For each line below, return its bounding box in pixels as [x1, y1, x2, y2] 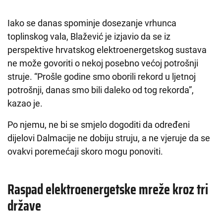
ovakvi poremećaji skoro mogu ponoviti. [7, 146, 163, 157]
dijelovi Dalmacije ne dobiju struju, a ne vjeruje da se [7, 133, 210, 144]
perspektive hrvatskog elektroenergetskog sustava [7, 45, 207, 55]
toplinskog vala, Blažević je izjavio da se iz [7, 31, 170, 42]
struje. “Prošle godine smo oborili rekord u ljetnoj [7, 71, 196, 82]
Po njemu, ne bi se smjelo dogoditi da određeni [7, 119, 190, 130]
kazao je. [7, 98, 43, 109]
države [7, 195, 41, 217]
